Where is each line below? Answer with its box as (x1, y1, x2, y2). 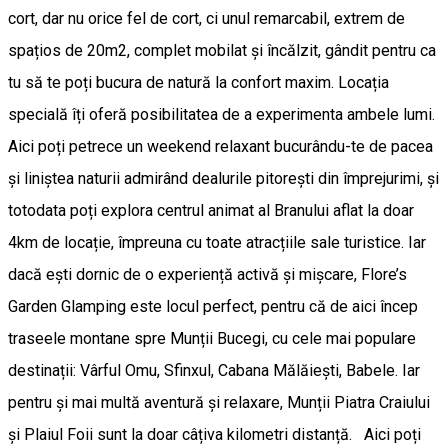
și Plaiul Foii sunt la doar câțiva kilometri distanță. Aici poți (8, 425, 421, 445)
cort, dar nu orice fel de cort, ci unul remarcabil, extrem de (8, 9, 405, 29)
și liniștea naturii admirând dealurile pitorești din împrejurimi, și (8, 169, 439, 189)
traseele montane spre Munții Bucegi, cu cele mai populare (8, 329, 416, 349)
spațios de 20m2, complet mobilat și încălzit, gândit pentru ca (8, 41, 436, 61)
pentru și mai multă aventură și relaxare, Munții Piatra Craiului (8, 393, 430, 413)
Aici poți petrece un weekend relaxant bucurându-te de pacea (8, 137, 433, 157)
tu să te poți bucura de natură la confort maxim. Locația (8, 73, 389, 93)
